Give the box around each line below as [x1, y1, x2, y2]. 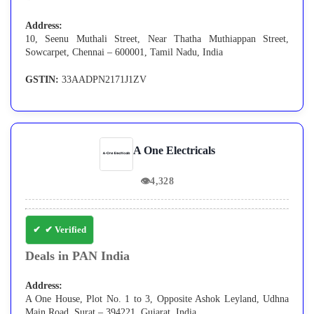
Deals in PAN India [25, 249, 130, 264]
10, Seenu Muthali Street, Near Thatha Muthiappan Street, [25, 34, 289, 45]
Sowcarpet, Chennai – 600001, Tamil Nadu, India [25, 47, 223, 58]
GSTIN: [25, 74, 59, 86]
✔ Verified [45, 224, 86, 235]
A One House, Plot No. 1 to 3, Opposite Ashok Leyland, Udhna [25, 294, 289, 305]
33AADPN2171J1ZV [59, 74, 146, 86]
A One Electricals [132, 144, 215, 157]
